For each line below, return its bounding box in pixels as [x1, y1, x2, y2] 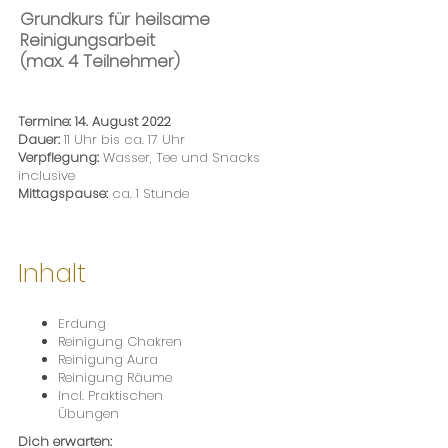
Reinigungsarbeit [20, 28, 155, 52]
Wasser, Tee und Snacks [99, 148, 260, 167]
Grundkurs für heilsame [20, 7, 210, 31]
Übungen [58, 404, 119, 423]
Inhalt [18, 256, 86, 291]
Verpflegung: [18, 148, 99, 167]
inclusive [18, 166, 75, 185]
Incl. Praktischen [58, 386, 163, 405]
